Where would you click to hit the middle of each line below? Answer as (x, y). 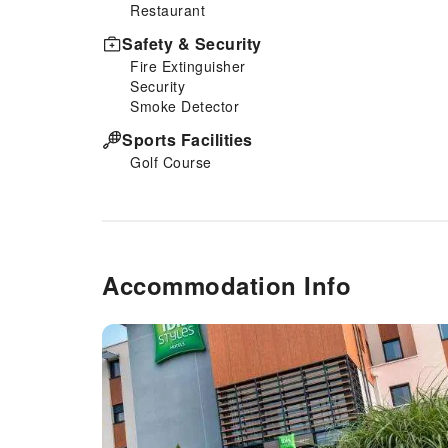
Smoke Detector (184, 105)
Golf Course (171, 161)
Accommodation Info (226, 284)
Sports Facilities (187, 139)
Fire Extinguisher (188, 65)
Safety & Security (192, 43)
